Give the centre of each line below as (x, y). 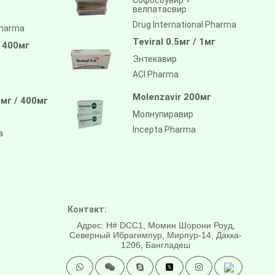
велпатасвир (159, 9)
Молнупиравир (163, 114)
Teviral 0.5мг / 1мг (174, 41)
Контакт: (87, 209)
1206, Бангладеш (156, 245)
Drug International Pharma (184, 24)
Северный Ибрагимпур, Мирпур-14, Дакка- (156, 235)
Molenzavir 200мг (172, 97)
